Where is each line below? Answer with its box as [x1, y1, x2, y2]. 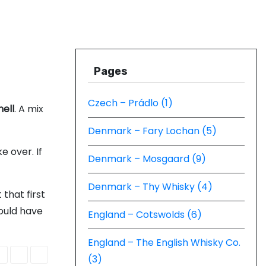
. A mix [14, 102, 43, 116]
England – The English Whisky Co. [88, 236, 240, 249]
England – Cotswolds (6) [88, 208, 202, 221]
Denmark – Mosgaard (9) [88, 152, 206, 166]
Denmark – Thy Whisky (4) [88, 180, 213, 194]
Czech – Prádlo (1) [88, 96, 173, 110]
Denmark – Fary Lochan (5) [88, 124, 217, 138]
